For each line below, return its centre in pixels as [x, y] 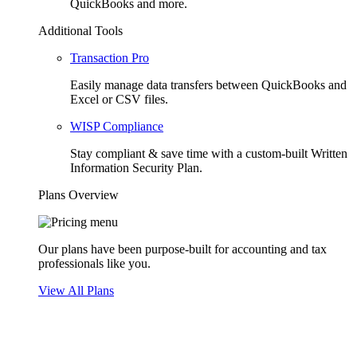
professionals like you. [96, 263]
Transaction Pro [110, 58]
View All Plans [76, 290]
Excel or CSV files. [119, 99]
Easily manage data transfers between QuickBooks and [208, 85]
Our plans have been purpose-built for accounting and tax [182, 249]
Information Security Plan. [136, 168]
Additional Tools [80, 31]
